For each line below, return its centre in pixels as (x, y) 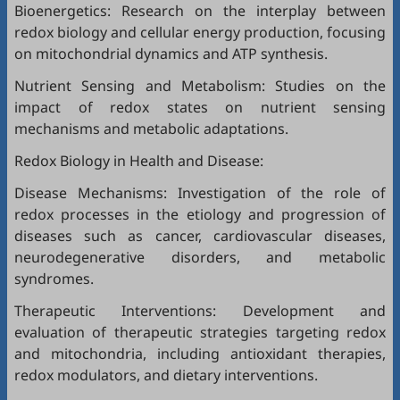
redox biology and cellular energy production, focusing (200, 32)
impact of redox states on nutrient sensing (200, 107)
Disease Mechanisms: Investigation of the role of (200, 193)
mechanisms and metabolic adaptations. (151, 129)
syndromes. (54, 279)
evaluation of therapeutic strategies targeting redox (200, 332)
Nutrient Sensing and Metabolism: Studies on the (200, 86)
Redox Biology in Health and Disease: (139, 161)
